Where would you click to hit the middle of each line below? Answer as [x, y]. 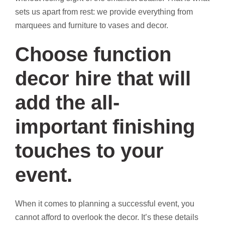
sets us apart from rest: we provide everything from [104, 12]
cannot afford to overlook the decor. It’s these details [107, 217]
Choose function [93, 54]
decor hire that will [103, 78]
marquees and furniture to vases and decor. [92, 25]
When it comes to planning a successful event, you [105, 203]
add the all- [67, 102]
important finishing [105, 126]
